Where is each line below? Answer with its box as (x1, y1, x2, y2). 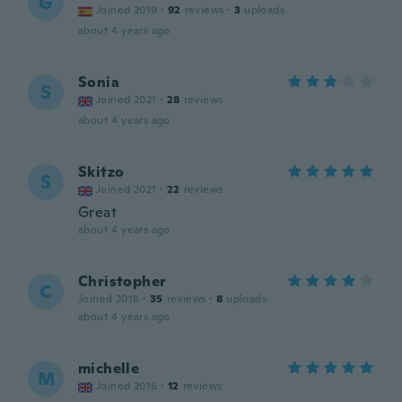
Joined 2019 (96, 3, 158, 17)
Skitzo (78, 162, 125, 181)
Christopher (78, 272, 167, 291)
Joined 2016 (96, 379, 158, 393)
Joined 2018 (78, 292, 140, 306)
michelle (78, 359, 140, 378)
